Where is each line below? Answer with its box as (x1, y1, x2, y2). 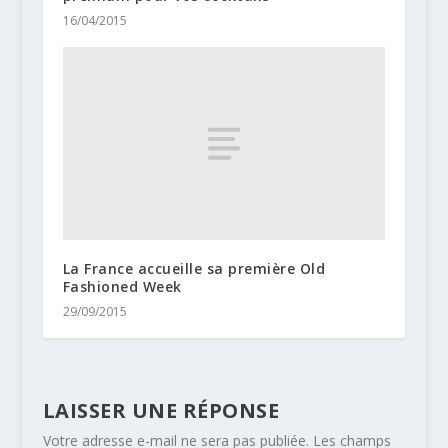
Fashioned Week (62, 277, 182, 297)
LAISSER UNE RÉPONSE (42, 397, 280, 425)
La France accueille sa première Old (62, 259, 326, 279)
